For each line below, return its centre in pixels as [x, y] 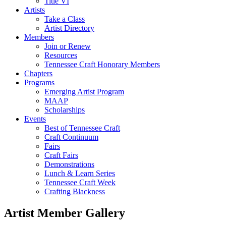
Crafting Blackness [75, 192]
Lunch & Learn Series [80, 174]
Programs [39, 83]
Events [35, 119]
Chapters [38, 74]
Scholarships [65, 110]
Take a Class [65, 19]
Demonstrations [69, 164]
